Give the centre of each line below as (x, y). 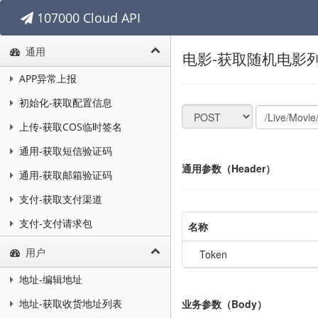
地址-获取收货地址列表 (69, 303)
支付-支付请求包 (54, 223)
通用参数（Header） (229, 168)
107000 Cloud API (87, 18)
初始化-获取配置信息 (64, 103)
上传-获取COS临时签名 (69, 127)
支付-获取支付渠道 (59, 199)
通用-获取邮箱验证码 (64, 175)
